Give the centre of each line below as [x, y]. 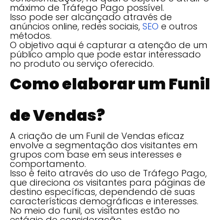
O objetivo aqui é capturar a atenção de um [109, 45]
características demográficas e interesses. [104, 201]
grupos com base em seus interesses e [96, 154]
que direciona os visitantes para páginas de [108, 182]
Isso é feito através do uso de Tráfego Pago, [108, 173]
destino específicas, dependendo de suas [102, 192]
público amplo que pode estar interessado [105, 54]
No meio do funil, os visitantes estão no [95, 210]
